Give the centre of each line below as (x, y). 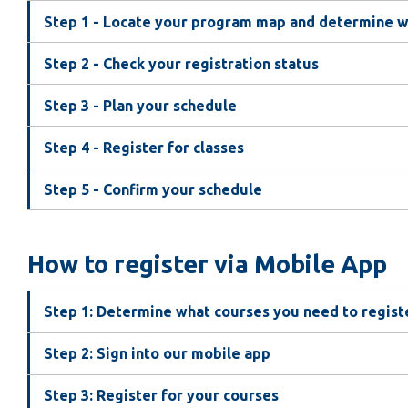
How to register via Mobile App (207, 265)
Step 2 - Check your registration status (181, 63)
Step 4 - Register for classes (143, 147)
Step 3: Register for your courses (161, 396)
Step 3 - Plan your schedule (140, 105)
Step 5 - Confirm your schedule (153, 189)
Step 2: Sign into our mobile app (157, 354)
